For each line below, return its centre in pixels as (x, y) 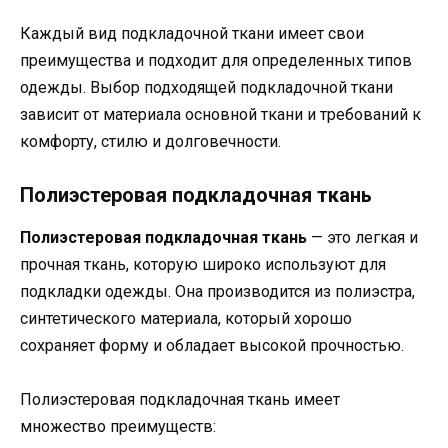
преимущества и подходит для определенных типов (216, 60)
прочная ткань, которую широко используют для (203, 264)
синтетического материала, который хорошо (186, 318)
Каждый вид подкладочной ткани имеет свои (192, 33)
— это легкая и (362, 237)
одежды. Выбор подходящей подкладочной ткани (206, 87)
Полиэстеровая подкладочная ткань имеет (180, 400)
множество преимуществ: (118, 427)
